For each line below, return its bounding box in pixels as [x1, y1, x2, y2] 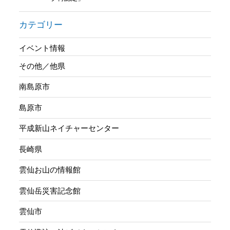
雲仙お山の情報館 [19, 165, 81, 175]
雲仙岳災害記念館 [19, 186, 81, 195]
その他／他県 [19, 61, 66, 70]
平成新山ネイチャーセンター [19, 124, 120, 133]
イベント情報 [19, 44, 66, 53]
